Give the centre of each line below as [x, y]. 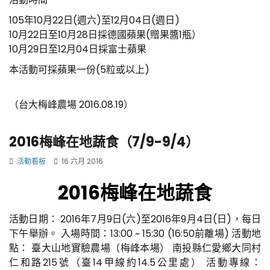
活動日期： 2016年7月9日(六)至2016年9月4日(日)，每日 [135, 219]
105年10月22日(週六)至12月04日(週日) [94, 20]
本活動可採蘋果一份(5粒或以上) [80, 69]
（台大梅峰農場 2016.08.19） [71, 104]
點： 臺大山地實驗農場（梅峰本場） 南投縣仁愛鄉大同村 [135, 248]
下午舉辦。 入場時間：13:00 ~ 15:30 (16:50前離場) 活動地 [135, 233]
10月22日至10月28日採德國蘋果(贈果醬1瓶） [105, 34]
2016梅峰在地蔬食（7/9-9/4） [104, 142]
